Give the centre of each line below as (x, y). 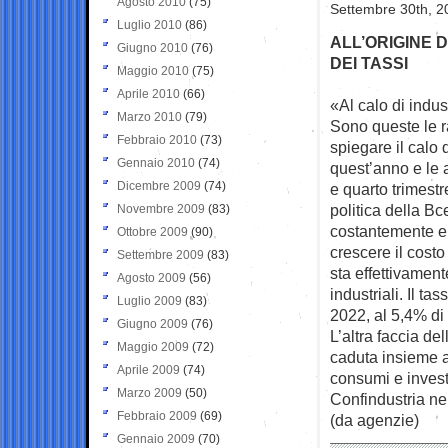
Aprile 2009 (148, 369)
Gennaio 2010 (156, 162)
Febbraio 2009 (157, 415)
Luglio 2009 (149, 300)
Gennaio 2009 (156, 438)
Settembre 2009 (160, 254)
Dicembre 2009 (159, 185)
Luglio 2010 (149, 24)
